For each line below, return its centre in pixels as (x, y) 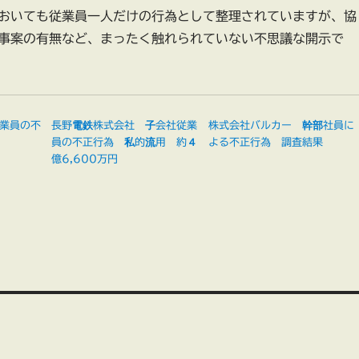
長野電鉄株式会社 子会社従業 (125, 126)
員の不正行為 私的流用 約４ (125, 143)
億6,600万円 (85, 159)
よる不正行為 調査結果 (265, 143)
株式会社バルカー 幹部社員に (281, 126)
